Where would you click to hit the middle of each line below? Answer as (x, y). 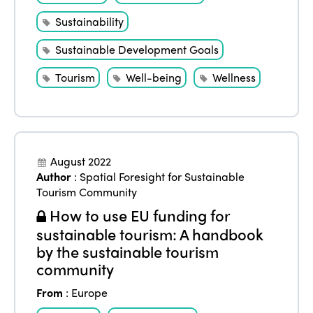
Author (54, 177)
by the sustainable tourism (128, 252)
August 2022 (81, 161)
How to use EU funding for (138, 216)
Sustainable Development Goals (137, 50)
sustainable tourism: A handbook (150, 234)
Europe (90, 293)
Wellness (234, 78)
